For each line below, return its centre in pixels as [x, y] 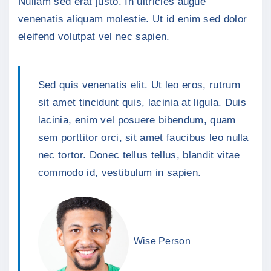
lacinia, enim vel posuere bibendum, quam [137, 120]
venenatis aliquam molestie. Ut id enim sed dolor [133, 19]
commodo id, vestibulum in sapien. [119, 172]
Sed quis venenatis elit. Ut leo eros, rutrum [139, 85]
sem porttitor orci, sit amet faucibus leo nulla [143, 137]
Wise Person [162, 241]
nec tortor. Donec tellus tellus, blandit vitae [139, 155]
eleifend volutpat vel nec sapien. [94, 36]
